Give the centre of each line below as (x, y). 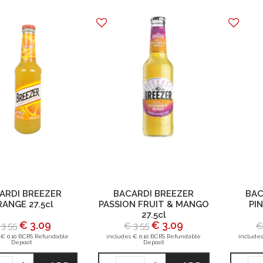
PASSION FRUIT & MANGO (154, 204)
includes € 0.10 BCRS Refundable (154, 236)
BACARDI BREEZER (154, 194)
